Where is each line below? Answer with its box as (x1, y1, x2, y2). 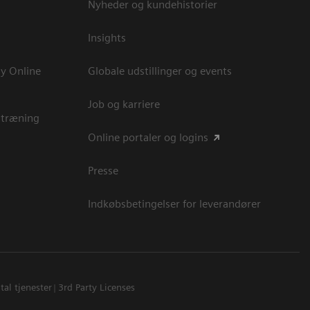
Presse (88, 163, 118, 177)
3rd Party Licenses (58, 281, 136, 293)
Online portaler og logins (88, 130, 208, 144)
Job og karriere (88, 97, 160, 111)
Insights (88, 30, 126, 44)
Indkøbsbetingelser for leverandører (88, 197, 261, 210)
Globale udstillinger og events (88, 64, 232, 77)
